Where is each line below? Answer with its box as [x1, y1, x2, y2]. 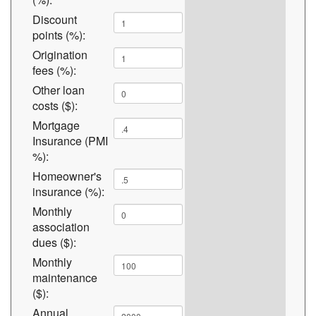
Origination [32, 47, 87, 63]
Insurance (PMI [32, 133, 108, 149]
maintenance [32, 269, 97, 286]
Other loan [32, 82, 85, 98]
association [32, 219, 90, 235]
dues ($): [32, 234, 76, 250]
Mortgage [32, 117, 80, 133]
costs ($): [32, 97, 78, 114]
